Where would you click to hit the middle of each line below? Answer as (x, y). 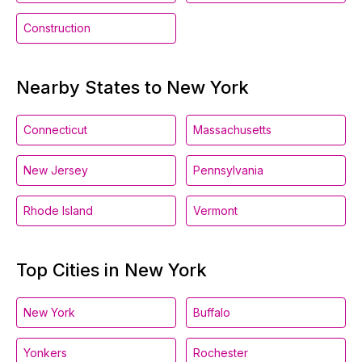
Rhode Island (58, 210)
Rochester (221, 353)
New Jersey (56, 170)
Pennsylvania (228, 170)
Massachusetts (232, 130)
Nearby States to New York (133, 87)
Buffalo (212, 312)
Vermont (215, 210)
